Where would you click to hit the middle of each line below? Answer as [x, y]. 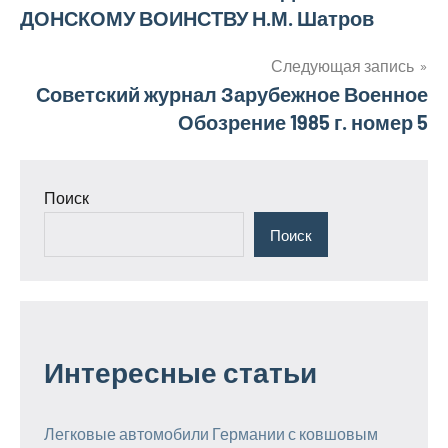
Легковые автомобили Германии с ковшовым [211, 434]
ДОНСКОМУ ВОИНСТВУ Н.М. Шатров [197, 18]
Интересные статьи [180, 372]
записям [77, 44]
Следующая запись [342, 65]
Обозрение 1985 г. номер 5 [303, 122]
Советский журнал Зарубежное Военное [232, 94]
